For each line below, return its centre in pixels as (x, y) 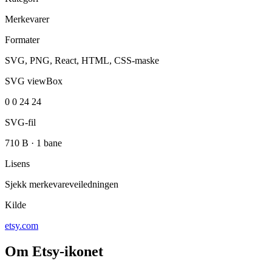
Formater (22, 40)
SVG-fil (20, 123)
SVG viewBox (34, 81)
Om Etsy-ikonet (54, 252)
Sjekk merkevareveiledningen (62, 185)
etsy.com (22, 226)
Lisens (17, 164)
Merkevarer (27, 19)
